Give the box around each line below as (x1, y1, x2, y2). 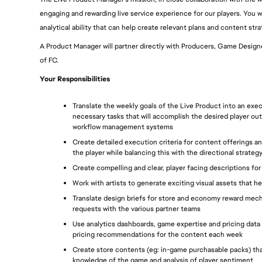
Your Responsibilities (40, 74, 110, 84)
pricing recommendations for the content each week (73, 229, 243, 239)
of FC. (40, 56, 58, 65)
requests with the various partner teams (73, 204, 201, 213)
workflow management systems (73, 122, 173, 132)
